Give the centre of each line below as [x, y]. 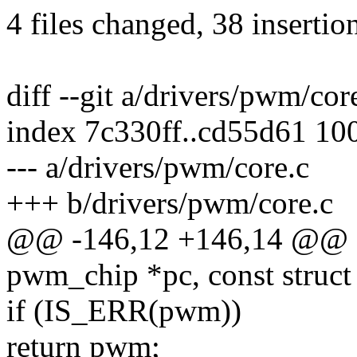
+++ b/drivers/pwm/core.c [170, 203]
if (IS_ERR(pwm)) [124, 311]
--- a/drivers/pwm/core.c [158, 167]
